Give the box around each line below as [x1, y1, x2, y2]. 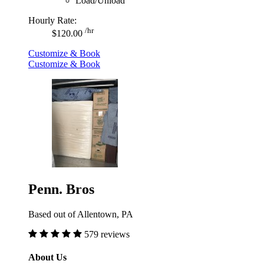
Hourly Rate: [28, 15, 77, 25]
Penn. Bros [28, 181, 94, 197]
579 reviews [84, 229, 130, 239]
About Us [28, 252, 67, 263]
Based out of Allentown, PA [28, 209, 133, 219]
